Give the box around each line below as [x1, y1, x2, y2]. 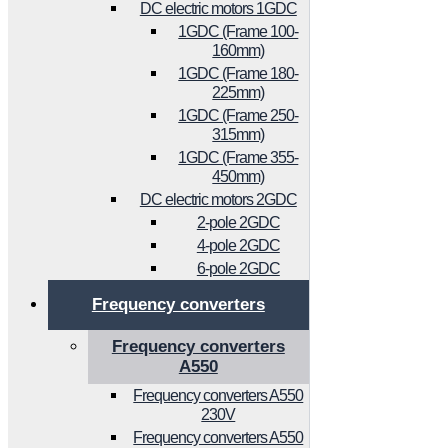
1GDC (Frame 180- [178, 65, 299, 82]
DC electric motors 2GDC [139, 191, 297, 208]
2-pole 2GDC [196, 214, 280, 231]
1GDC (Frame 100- [178, 23, 299, 40]
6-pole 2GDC [196, 260, 280, 277]
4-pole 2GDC [196, 237, 280, 254]
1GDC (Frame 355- [178, 149, 299, 166]
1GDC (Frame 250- [178, 107, 299, 124]
